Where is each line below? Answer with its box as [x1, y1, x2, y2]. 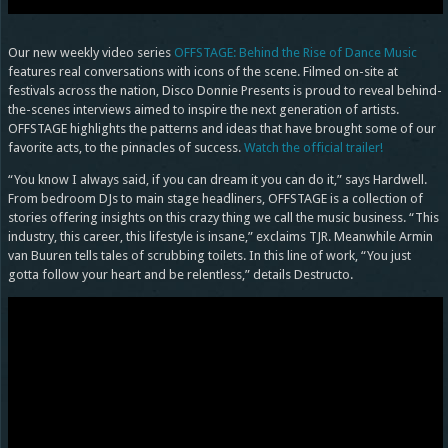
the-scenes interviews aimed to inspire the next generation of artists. [7, 102, 399, 118]
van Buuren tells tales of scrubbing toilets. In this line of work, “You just [7, 248, 411, 264]
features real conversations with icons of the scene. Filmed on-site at [7, 64, 398, 80]
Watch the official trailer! [243, 140, 383, 156]
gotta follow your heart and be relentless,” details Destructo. [7, 267, 353, 283]
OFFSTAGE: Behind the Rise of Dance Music [173, 45, 417, 61]
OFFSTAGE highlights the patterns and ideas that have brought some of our [7, 121, 436, 137]
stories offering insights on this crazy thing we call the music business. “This [7, 210, 439, 226]
